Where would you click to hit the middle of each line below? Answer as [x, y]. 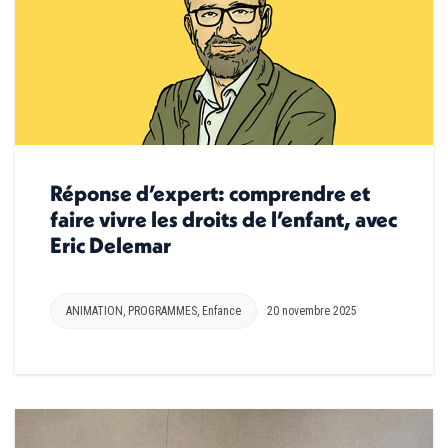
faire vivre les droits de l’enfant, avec [223, 219]
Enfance [221, 311]
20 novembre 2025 [312, 311]
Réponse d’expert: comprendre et [210, 193]
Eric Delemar [110, 245]
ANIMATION [94, 311]
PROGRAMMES [162, 311]
